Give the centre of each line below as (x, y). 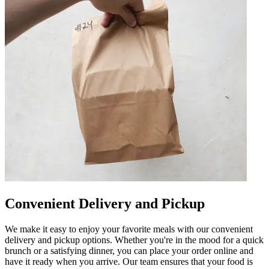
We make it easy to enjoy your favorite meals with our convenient (129, 229)
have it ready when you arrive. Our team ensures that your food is (129, 262)
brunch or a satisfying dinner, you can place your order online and (129, 251)
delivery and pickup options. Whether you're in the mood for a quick (134, 240)
